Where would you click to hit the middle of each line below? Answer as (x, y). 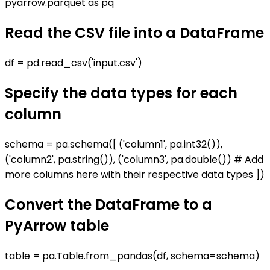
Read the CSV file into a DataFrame (134, 33)
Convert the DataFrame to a (108, 204)
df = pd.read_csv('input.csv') (74, 63)
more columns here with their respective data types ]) (135, 175)
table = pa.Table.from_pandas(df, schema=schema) (132, 256)
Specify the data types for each (121, 93)
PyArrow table (57, 225)
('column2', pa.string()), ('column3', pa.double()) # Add (134, 160)
